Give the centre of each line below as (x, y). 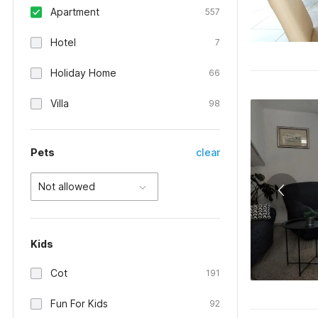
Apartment (75, 12)
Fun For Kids (79, 303)
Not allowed (67, 186)
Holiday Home (83, 73)
